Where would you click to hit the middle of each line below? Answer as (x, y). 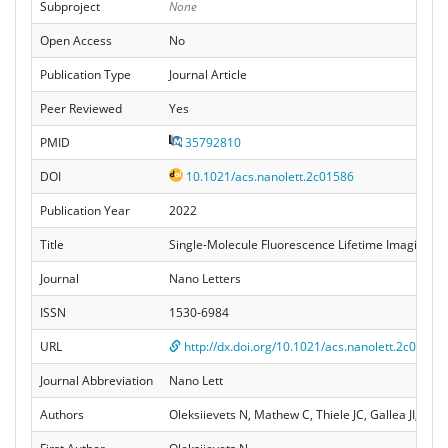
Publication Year (85, 210)
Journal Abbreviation (96, 380)
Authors (62, 414)
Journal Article (208, 74)
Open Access (76, 40)
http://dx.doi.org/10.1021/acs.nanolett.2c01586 (312, 346)
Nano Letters (205, 278)
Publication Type (85, 74)
